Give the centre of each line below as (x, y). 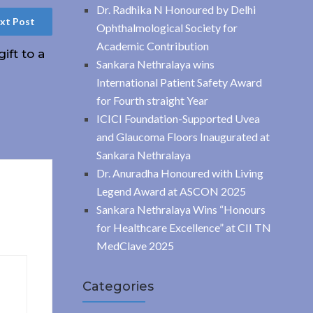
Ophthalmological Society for (167, 27)
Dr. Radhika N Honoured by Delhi (176, 9)
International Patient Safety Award (179, 82)
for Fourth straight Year (152, 100)
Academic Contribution (152, 45)
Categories (118, 286)
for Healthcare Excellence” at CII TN (183, 227)
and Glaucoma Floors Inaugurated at (183, 136)
